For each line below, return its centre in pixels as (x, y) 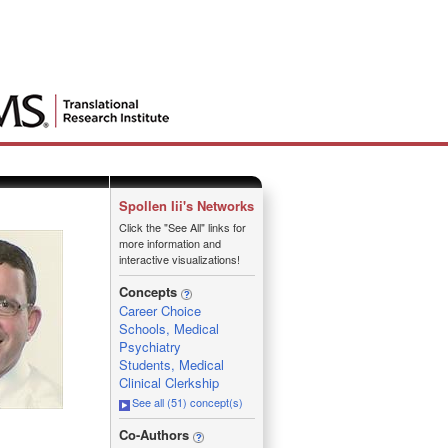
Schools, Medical (168, 328)
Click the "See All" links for (182, 227)
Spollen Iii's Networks (186, 205)
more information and (169, 243)
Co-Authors (155, 434)
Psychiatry (149, 346)
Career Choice (159, 310)
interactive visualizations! (179, 259)
